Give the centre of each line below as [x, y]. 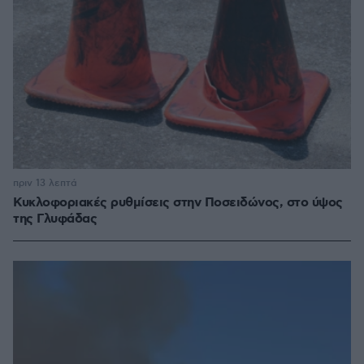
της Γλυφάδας [55, 219]
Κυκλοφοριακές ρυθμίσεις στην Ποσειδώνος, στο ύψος [178, 203]
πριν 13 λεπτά [45, 184]
